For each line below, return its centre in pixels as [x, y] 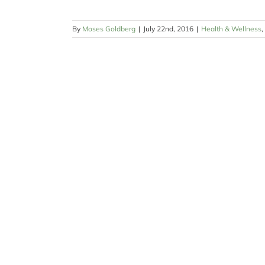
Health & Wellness [231, 29]
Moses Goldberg [109, 29]
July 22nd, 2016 [168, 29]
